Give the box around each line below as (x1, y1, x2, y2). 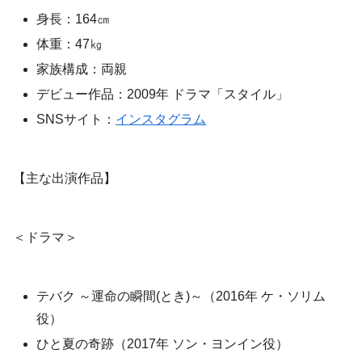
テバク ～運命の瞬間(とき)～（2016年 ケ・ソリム (36, 288, 326, 303)
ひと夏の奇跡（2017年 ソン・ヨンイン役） (36, 336, 289, 351)
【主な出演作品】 (13, 171, 116, 186)
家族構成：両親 (36, 61, 128, 76)
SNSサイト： (36, 112, 116, 127)
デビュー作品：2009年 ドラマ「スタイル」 (36, 87, 289, 102)
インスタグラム (116, 112, 207, 127)
